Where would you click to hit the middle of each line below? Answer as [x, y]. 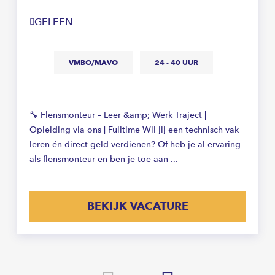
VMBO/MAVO [93, 62]
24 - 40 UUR [176, 62]
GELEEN [57, 21]
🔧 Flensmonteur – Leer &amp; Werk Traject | [118, 115]
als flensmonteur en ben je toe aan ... [104, 159]
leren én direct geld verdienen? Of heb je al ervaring [135, 144]
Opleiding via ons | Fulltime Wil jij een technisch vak [134, 130]
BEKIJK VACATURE [137, 206]
